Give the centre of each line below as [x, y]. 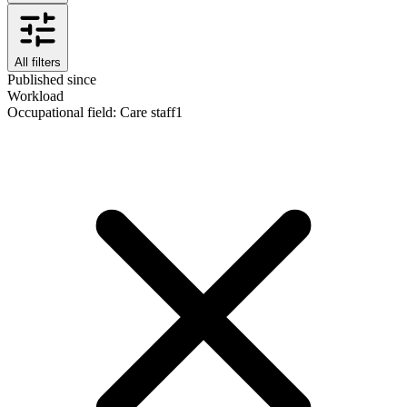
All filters [38, 62]
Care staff [148, 112]
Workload [35, 95]
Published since [52, 79]
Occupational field [60, 112]
